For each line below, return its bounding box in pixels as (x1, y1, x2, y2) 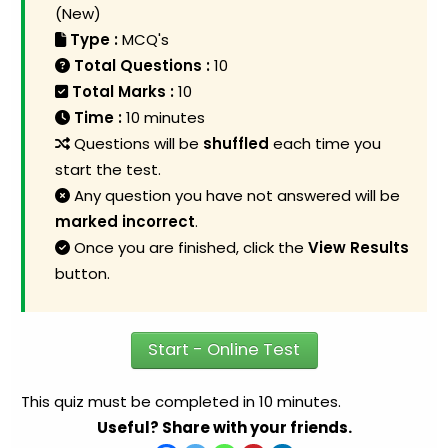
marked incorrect (55, 211, 196, 232)
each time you (269, 133, 382, 154)
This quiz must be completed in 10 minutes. (21, 390, 342, 412)
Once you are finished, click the (70, 237, 309, 258)
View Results (308, 237, 410, 258)
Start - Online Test (148, 338, 300, 362)
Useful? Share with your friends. (96, 416, 352, 438)
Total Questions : (74, 55, 211, 76)
